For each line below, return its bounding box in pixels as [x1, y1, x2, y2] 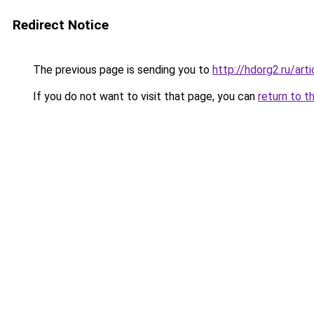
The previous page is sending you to [30, 63, 212, 76]
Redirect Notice [13, 17, 109, 33]
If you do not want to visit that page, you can [30, 90, 258, 103]
